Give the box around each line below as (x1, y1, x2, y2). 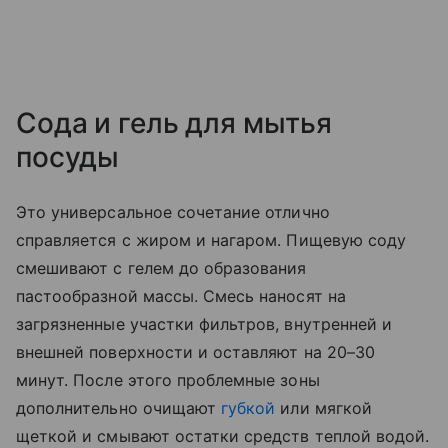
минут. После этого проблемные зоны (16, 370, 320, 391)
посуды (16, 140, 120, 175)
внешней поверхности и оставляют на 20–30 (16, 342, 375, 363)
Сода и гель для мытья (16, 106, 333, 141)
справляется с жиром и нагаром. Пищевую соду (16, 230, 407, 251)
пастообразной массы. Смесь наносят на (16, 286, 346, 307)
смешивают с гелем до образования (16, 258, 307, 279)
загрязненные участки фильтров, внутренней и (16, 314, 393, 335)
